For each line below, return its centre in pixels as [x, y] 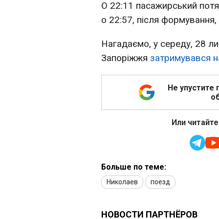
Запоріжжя [126, 58]
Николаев [122, 182]
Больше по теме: [134, 167]
